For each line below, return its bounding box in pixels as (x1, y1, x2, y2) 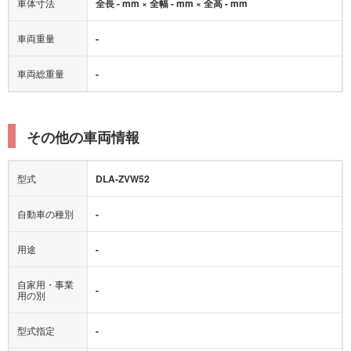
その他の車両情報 (27, 103, 139, 125)
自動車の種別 (17, 183, 74, 197)
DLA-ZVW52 (96, 148, 150, 163)
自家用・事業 (17, 254, 74, 268)
